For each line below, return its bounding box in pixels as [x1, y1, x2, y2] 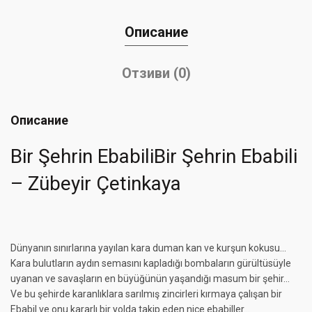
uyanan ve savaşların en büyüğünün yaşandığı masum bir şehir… [10, 273, 290, 285]
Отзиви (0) [121, 65, 191, 82]
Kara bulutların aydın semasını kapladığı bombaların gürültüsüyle [10, 258, 291, 270]
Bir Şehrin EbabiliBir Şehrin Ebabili [10, 145, 297, 169]
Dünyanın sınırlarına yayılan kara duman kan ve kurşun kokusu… [10, 242, 286, 254]
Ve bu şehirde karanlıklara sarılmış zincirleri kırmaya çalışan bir [10, 288, 282, 300]
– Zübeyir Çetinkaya [10, 172, 181, 196]
